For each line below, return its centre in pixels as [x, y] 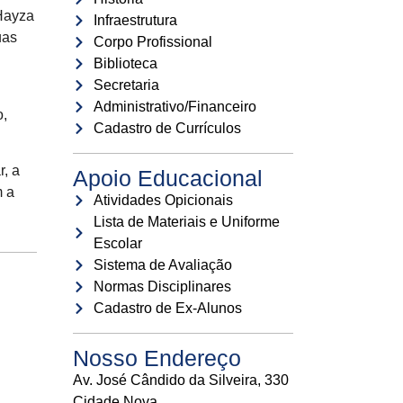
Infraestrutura [135, 20]
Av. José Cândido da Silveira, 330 [181, 380]
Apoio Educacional [168, 178]
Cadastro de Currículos [167, 128]
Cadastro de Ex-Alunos [167, 308]
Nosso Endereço [157, 358]
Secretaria [126, 85]
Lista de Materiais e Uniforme [186, 221]
